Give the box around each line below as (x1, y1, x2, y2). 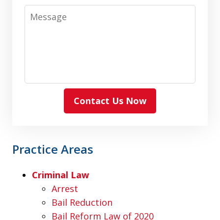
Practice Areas (12, 140, 93, 157)
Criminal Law (32, 168, 89, 181)
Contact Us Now (74, 94, 146, 107)
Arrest (52, 182, 78, 194)
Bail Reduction (52, 196, 112, 208)
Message (24, 5, 63, 17)
